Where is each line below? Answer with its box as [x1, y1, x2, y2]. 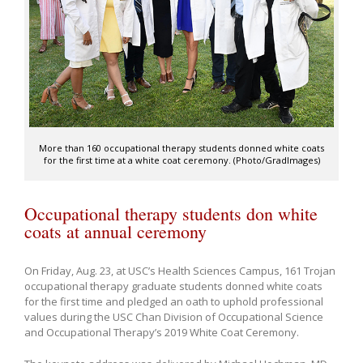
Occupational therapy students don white [24, 201, 318, 225]
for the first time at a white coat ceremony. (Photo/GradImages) [43, 153, 320, 166]
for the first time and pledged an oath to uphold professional [24, 293, 323, 309]
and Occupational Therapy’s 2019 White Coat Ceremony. [24, 324, 299, 340]
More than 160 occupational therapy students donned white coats [39, 141, 324, 154]
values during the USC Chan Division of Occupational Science [24, 309, 323, 324]
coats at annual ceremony [24, 219, 207, 243]
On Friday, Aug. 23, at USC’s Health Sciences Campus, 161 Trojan [24, 263, 335, 278]
